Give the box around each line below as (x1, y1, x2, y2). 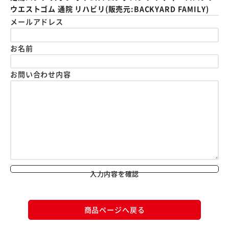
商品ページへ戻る (84, 204, 145, 215)
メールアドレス (10, 16, 63, 27)
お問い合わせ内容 (10, 69, 71, 79)
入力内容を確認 (89, 168, 140, 178)
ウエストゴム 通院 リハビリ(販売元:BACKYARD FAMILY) (10, 4, 209, 14)
